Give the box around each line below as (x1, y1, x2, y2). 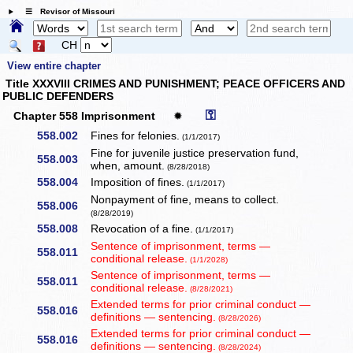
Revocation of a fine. (91, 222, 194, 236)
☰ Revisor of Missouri (17, 7, 115, 17)
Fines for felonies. (91, 129, 180, 143)
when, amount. (91, 159, 165, 173)
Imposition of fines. (91, 176, 185, 189)
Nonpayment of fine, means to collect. (91, 193, 280, 206)
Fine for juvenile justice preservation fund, (91, 147, 299, 160)
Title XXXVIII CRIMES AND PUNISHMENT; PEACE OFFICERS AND (2, 77, 346, 91)
